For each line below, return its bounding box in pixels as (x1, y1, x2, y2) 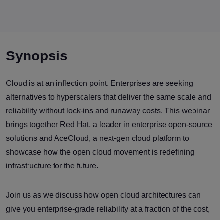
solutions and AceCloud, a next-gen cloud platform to (6, 134, 189, 143)
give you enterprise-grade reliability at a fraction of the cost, (6, 205, 210, 214)
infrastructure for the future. (6, 162, 98, 170)
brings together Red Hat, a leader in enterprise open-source (6, 120, 212, 129)
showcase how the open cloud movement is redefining (6, 148, 194, 157)
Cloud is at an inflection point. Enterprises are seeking (6, 79, 193, 88)
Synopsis (6, 48, 68, 64)
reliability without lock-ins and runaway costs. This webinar (6, 107, 210, 115)
